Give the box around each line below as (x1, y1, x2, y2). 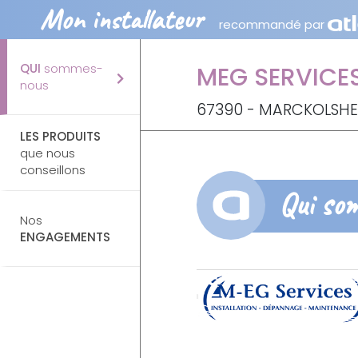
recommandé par (219, 16, 328, 33)
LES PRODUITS (20, 127, 101, 145)
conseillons (20, 161, 86, 178)
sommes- (41, 60, 103, 77)
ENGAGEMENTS (20, 229, 110, 245)
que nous (20, 144, 75, 161)
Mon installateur (40, 2, 203, 38)
